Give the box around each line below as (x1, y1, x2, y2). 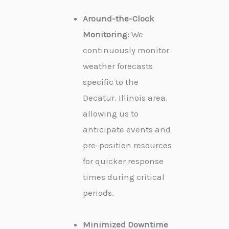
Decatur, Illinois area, (83, 92, 168, 103)
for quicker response (83, 155, 164, 166)
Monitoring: (83, 29, 129, 39)
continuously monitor (83, 44, 169, 55)
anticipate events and (83, 124, 171, 134)
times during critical (83, 171, 165, 182)
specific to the (83, 76, 139, 87)
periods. (83, 187, 114, 198)
